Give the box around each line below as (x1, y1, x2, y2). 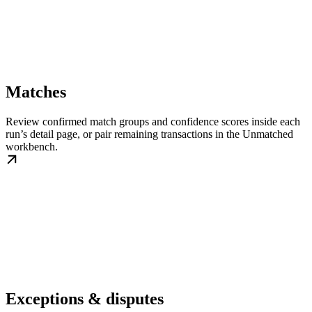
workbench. (6, 141, 58, 153)
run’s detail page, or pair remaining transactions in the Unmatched (6, 128, 293, 141)
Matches (6, 83, 66, 102)
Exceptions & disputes (6, 289, 164, 308)
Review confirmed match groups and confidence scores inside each (6, 116, 300, 128)
